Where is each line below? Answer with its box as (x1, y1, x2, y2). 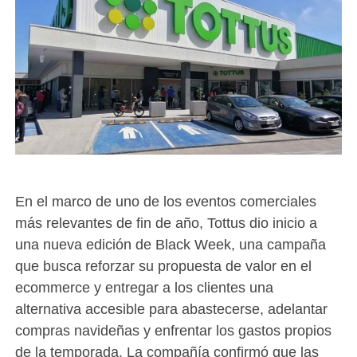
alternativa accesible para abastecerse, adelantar (14, 300, 328, 318)
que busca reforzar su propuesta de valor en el (14, 257, 312, 275)
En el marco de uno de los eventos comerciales (14, 193, 316, 210)
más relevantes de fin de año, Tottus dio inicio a (14, 214, 317, 232)
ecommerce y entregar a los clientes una (14, 279, 273, 296)
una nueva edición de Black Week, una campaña (14, 236, 326, 253)
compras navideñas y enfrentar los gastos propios (14, 322, 331, 339)
